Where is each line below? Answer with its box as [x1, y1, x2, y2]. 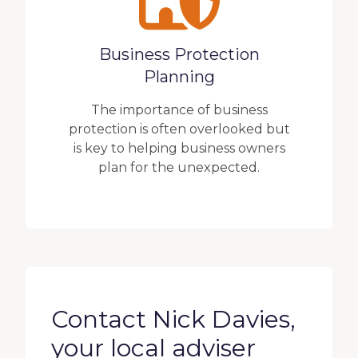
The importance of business [90, 102, 268, 117]
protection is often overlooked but [68, 121, 290, 137]
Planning [143, 67, 215, 86]
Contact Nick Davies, [51, 304, 296, 334]
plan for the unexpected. [98, 160, 260, 175]
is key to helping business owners [73, 141, 285, 156]
